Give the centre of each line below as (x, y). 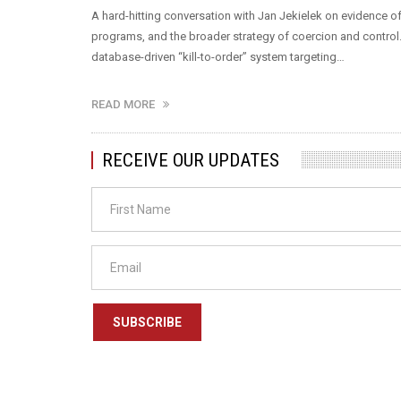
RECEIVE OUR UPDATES (191, 160)
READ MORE (127, 104)
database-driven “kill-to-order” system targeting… (218, 56)
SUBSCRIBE (147, 323)
